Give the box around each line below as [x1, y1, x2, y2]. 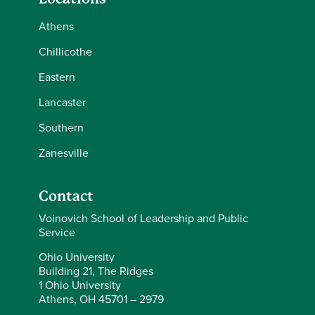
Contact [39, 188, 94, 205]
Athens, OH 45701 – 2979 [39, 290, 164, 307]
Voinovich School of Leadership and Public [39, 210, 248, 226]
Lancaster [39, 94, 86, 110]
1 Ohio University [39, 276, 121, 293]
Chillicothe [39, 43, 92, 60]
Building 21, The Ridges [39, 262, 153, 279]
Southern [39, 119, 84, 136]
